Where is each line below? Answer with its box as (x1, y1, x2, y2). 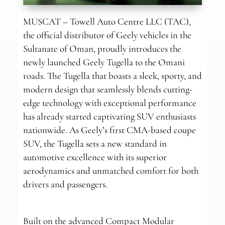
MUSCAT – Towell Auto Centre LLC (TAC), (23, 16, 191, 28)
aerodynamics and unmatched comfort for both (23, 165, 198, 177)
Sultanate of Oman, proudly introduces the (23, 43, 181, 55)
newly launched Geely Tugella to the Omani (23, 56, 185, 68)
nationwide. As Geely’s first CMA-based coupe (23, 124, 196, 136)
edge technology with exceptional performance (23, 97, 196, 109)
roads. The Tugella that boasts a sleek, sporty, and (23, 70, 202, 82)
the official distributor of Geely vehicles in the (23, 29, 191, 41)
